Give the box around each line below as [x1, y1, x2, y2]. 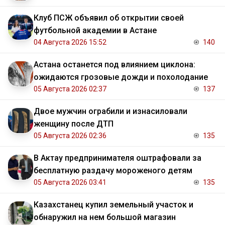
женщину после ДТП [34, 119, 114, 129]
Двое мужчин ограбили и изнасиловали [34, 106, 187, 117]
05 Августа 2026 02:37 [34, 85, 106, 93]
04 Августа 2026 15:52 [34, 38, 106, 47]
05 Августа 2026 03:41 [34, 178, 106, 187]
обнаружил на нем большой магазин [34, 212, 176, 222]
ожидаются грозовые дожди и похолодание [34, 72, 208, 82]
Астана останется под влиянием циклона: [34, 60, 195, 70]
